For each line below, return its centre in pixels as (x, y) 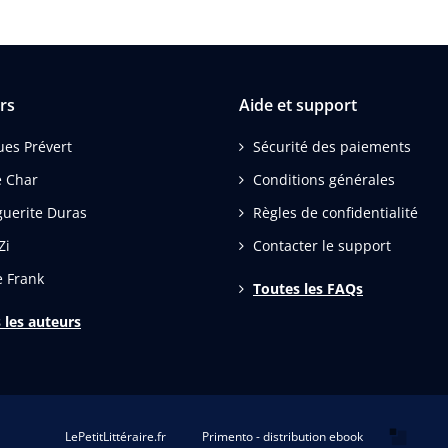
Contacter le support (322, 246)
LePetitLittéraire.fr (115, 437)
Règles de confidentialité (335, 213)
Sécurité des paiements (332, 147)
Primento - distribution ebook (282, 437)
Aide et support (298, 105)
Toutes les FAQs (308, 289)
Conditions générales (324, 180)
